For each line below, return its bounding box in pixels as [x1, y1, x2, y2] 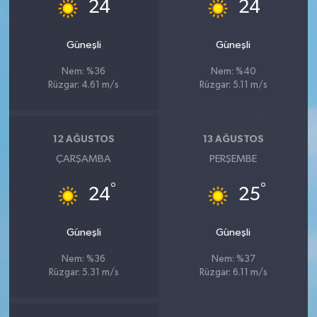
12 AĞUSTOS [52, 134, 115, 145]
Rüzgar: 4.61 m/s [48, 80, 120, 90]
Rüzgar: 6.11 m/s [199, 267, 267, 277]
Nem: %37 [211, 254, 255, 264]
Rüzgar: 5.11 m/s [199, 80, 267, 90]
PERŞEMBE [209, 153, 258, 164]
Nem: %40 [210, 67, 256, 76]
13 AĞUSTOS [202, 134, 264, 145]
